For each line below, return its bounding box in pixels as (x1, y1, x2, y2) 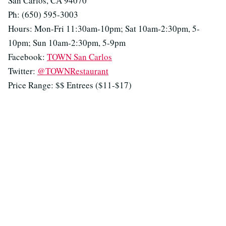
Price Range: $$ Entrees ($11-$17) (8, 79, 132, 91)
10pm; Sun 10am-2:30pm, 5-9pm (8, 37, 126, 49)
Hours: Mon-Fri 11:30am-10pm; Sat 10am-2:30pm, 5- (8, 23, 200, 35)
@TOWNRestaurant (37, 65, 108, 77)
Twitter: (8, 65, 37, 77)
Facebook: (8, 51, 47, 63)
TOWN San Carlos (47, 51, 112, 63)
